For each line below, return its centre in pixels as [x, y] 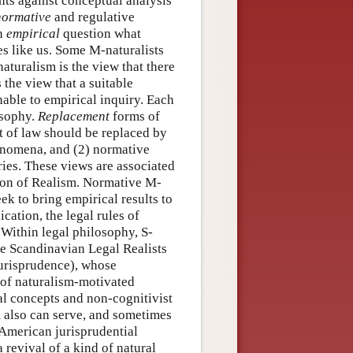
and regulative [93, 17]
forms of [135, 116]
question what [100, 33]
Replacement [74, 116]
